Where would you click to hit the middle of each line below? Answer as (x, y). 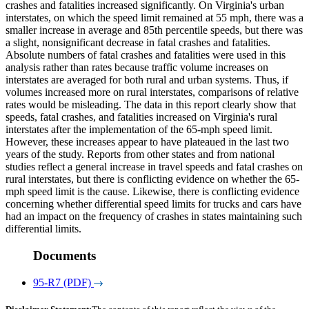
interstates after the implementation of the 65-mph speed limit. (139, 130)
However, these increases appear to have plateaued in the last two (147, 142)
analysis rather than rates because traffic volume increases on (137, 68)
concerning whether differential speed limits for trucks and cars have (153, 204)
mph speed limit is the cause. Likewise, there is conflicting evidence (152, 192)
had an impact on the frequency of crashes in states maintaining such (154, 217)
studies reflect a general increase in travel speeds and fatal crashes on (154, 167)
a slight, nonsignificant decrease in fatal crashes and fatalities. (138, 43)
